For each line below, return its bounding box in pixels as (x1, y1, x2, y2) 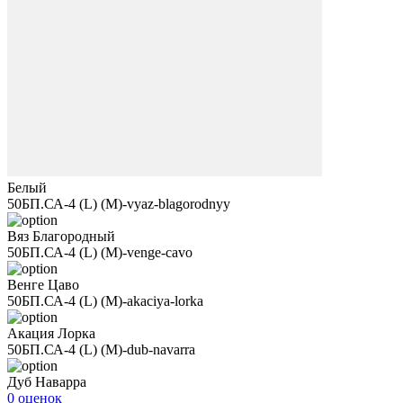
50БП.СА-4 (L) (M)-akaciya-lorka (7, 293, 203, 309)
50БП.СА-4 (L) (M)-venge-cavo (7, 245, 193, 260)
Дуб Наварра (7, 374, 86, 390)
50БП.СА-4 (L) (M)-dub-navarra (7, 342, 195, 357)
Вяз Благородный (7, 228, 115, 244)
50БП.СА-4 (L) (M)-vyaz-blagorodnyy (7, 196, 230, 211)
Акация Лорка (7, 326, 95, 341)
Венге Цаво (7, 277, 79, 292)
